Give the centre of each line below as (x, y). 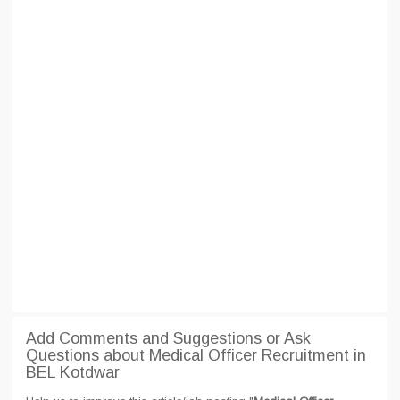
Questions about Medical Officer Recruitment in (196, 355)
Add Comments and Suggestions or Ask (168, 338)
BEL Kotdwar (73, 372)
